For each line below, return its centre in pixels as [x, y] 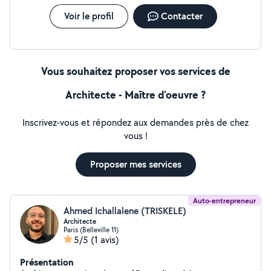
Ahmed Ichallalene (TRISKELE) [125, 211]
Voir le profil [89, 16]
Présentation [47, 262]
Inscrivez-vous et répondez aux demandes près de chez [135, 122]
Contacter [181, 16]
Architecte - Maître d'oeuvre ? [135, 95]
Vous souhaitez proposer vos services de [135, 71]
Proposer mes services [135, 164]
